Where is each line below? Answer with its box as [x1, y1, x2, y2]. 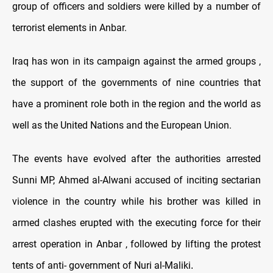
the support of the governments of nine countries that [12, 77, 261, 89]
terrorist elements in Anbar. [12, 22, 127, 34]
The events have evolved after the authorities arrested [12, 153, 261, 165]
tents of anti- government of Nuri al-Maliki [12, 260, 191, 272]
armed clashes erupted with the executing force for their [12, 217, 261, 229]
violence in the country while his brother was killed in [12, 196, 261, 208]
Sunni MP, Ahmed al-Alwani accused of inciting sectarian [12, 174, 261, 186]
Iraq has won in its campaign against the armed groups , [12, 55, 261, 68]
